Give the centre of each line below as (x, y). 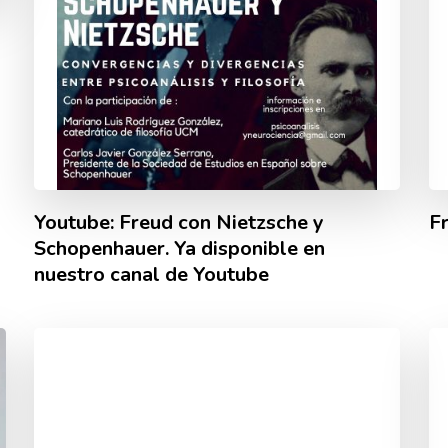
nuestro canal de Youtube (151, 275)
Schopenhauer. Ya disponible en (179, 249)
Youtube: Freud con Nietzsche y (178, 223)
